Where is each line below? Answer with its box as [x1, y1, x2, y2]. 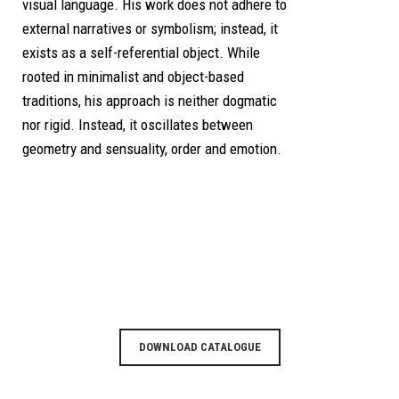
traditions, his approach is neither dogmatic [22, 92, 277, 110]
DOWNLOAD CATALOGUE [138, 340, 261, 354]
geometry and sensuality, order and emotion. [22, 140, 281, 159]
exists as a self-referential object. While [22, 44, 260, 62]
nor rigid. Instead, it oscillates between [22, 116, 253, 134]
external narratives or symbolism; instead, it [22, 20, 278, 38]
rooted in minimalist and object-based [22, 68, 244, 86]
